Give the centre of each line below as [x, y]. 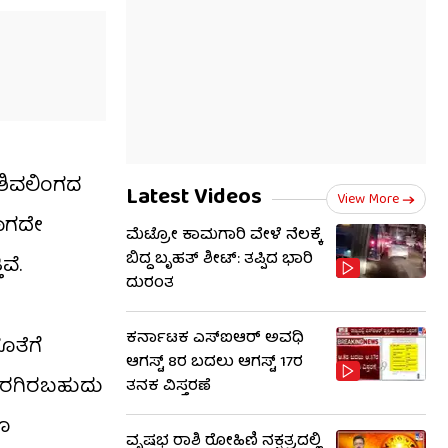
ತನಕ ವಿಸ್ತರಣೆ [168, 387]
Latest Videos [194, 198]
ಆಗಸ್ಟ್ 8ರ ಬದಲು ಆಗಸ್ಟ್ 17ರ [214, 363]
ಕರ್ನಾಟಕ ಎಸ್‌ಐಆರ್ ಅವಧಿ [215, 339]
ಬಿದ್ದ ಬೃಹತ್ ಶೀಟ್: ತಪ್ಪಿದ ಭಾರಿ [219, 260]
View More [368, 200]
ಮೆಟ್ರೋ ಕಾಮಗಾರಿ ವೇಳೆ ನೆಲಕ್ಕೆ [224, 236]
